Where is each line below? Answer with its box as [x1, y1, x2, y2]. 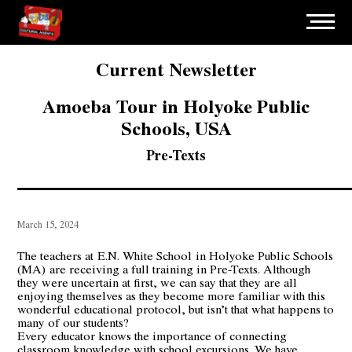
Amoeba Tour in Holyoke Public [42, 91, 310, 119]
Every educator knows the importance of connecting [17, 326, 288, 343]
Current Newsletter [95, 55, 257, 82]
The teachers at [17, 246, 98, 263]
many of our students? [17, 313, 130, 330]
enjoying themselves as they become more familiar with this [17, 286, 326, 303]
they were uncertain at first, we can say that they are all [17, 273, 298, 290]
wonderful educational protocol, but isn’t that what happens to [17, 299, 335, 317]
